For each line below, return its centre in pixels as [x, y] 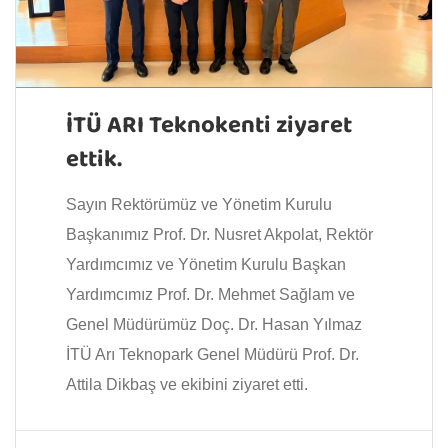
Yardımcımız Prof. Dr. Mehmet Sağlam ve [210, 295]
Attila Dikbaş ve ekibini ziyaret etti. [187, 385]
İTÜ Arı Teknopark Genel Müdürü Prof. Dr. [212, 355]
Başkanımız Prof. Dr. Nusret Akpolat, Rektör [219, 235]
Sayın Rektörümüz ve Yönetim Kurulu [199, 205]
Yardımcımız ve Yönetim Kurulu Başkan [206, 265]
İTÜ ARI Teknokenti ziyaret [209, 127]
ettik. [94, 161]
